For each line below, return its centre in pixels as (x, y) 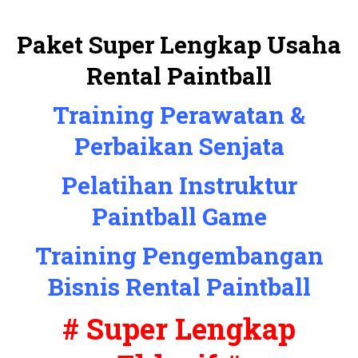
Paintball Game (179, 216)
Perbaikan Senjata (179, 146)
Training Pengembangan (179, 255)
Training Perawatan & (179, 115)
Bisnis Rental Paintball (179, 286)
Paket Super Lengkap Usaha (179, 44)
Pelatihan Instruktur (179, 185)
